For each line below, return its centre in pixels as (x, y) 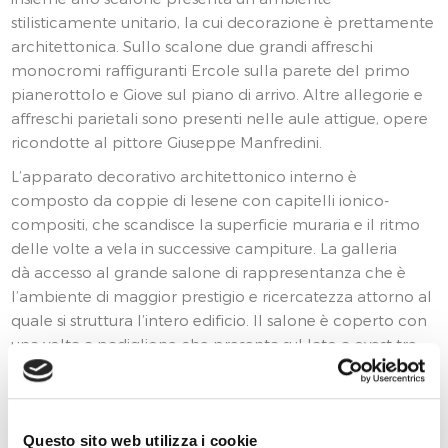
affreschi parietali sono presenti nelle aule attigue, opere (220, 118)
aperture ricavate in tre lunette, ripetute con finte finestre (223, 368)
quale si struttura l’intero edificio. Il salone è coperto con (219, 320)
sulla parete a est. (76, 392)
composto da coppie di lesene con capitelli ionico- (200, 200)
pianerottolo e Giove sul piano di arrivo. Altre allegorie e (217, 94)
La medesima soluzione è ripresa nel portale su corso (207, 426)
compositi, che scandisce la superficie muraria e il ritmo (216, 224)
